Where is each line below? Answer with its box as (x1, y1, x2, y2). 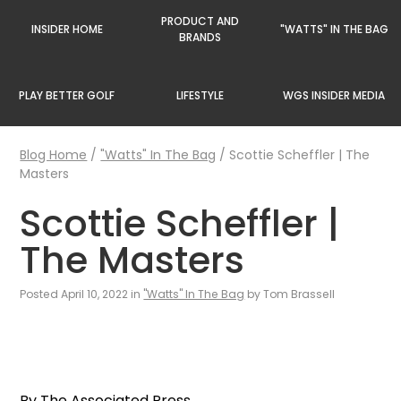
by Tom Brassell (244, 286, 336, 302)
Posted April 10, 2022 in (20, 286, 144, 302)
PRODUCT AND (161, 13, 240, 29)
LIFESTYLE (176, 88, 225, 103)
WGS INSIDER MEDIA (283, 88, 386, 103)
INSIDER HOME (30, 21, 103, 37)
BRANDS (179, 30, 222, 45)
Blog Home (20, 146, 88, 165)
